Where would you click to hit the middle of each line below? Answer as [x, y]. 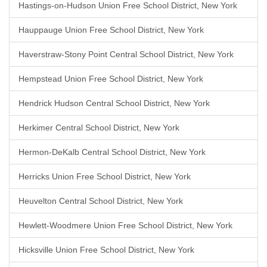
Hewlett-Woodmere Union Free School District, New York [125, 225]
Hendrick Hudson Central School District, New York [114, 103]
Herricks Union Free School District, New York [105, 176]
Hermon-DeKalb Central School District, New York [112, 152]
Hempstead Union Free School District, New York [111, 79]
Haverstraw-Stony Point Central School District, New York [126, 54]
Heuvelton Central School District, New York [101, 201]
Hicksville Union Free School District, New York [106, 250]
